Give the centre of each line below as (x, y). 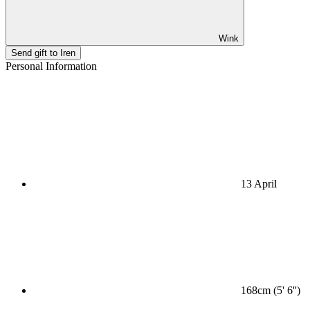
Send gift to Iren (43, 53)
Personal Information (51, 66)
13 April (259, 183)
